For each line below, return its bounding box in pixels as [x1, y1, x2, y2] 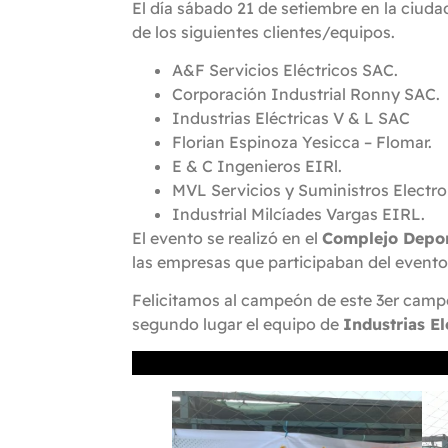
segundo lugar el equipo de [132, 314, 343, 335]
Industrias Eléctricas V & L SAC [172, 108, 410, 129]
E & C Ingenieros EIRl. [172, 156, 342, 177]
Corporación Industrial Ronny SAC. [172, 84, 440, 105]
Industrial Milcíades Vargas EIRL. [172, 204, 425, 225]
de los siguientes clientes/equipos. [132, 21, 395, 42]
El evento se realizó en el [132, 228, 322, 249]
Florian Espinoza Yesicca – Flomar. [172, 132, 432, 153]
